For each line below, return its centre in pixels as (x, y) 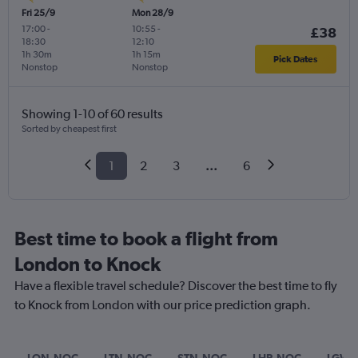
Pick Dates (296, 60)
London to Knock (88, 264)
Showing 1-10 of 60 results (92, 114)
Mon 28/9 (152, 13)
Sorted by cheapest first (69, 129)
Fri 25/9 (38, 13)
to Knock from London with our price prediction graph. (163, 305)
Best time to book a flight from (146, 239)
